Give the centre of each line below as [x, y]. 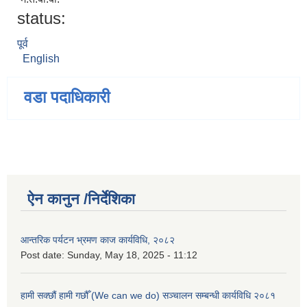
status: [41, 19]
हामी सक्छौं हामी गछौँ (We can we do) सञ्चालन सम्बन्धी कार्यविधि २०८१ [148, 296]
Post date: [44, 255]
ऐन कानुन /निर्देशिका [81, 199]
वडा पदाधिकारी [67, 97]
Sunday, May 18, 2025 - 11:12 [132, 255]
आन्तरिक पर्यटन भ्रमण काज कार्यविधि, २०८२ [98, 240]
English [41, 59]
